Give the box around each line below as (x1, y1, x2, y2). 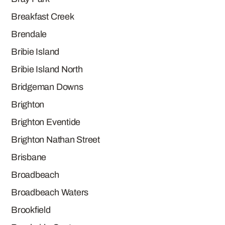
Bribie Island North (11, 64, 83, 74)
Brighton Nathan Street (11, 135, 100, 145)
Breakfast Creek (11, 12, 74, 22)
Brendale (11, 29, 47, 39)
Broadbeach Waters (11, 187, 89, 197)
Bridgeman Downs (11, 82, 83, 92)
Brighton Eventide (11, 117, 81, 127)
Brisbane (11, 152, 47, 162)
